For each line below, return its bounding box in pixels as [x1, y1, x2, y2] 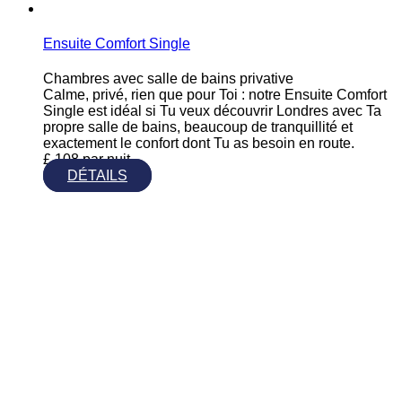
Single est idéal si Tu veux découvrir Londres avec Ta [43, 103, 381, 119]
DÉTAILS [67, 168, 127, 184]
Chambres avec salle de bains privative [43, 71, 293, 87]
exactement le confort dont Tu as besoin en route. [43, 135, 354, 152]
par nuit [83, 152, 130, 168]
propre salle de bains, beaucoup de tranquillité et [43, 119, 353, 135]
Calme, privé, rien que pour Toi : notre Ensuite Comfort [43, 87, 387, 103]
